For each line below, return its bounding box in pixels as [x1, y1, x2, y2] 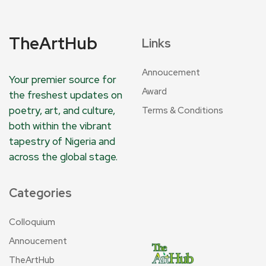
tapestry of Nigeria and [9, 135, 115, 148]
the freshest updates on [9, 88, 122, 102]
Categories [9, 185, 72, 201]
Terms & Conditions [142, 104, 223, 117]
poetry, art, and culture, [9, 104, 115, 118]
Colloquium [9, 216, 55, 229]
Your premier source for [9, 73, 116, 87]
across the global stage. [9, 150, 118, 164]
